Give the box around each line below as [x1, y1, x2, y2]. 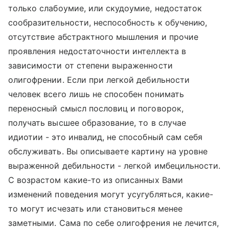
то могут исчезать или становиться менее [8, 203, 182, 214]
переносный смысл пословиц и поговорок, [8, 103, 184, 113]
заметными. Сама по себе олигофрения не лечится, [8, 218, 219, 228]
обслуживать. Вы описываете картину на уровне [8, 146, 208, 156]
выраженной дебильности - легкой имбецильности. [8, 161, 221, 171]
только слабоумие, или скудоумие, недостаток [8, 3, 202, 13]
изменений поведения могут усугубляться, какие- [8, 189, 214, 199]
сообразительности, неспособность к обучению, [8, 17, 208, 28]
